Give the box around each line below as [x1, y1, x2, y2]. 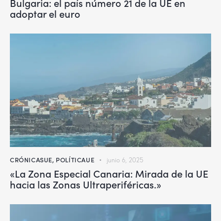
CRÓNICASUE [10, 154, 52, 164]
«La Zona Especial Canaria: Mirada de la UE [10, 166, 208, 180]
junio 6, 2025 [106, 155, 143, 164]
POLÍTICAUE [56, 154, 95, 164]
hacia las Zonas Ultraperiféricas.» [10, 177, 161, 191]
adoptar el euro [10, 6, 80, 21]
